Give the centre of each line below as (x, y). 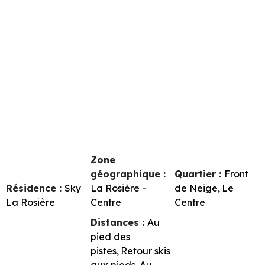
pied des (110, 236)
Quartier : (200, 174)
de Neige (196, 188)
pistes (103, 251)
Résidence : (35, 188)
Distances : (119, 222)
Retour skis (145, 251)
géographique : (128, 174)
